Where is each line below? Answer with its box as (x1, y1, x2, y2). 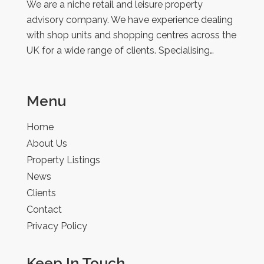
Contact (27, 203, 62, 215)
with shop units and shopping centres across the (27, 29, 236, 41)
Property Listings (27, 154, 100, 166)
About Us (27, 137, 67, 149)
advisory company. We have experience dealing (27, 14, 233, 25)
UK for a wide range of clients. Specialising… (27, 44, 214, 56)
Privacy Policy (27, 220, 87, 232)
